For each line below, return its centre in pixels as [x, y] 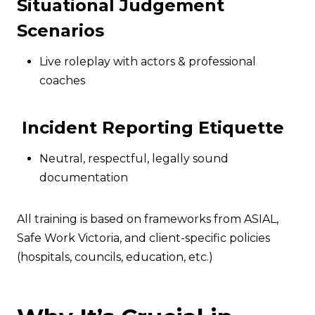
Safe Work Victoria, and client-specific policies [143, 238]
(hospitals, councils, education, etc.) [115, 257]
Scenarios [60, 31]
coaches [62, 81]
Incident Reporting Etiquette [153, 128]
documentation [84, 178]
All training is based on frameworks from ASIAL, [148, 219]
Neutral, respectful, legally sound [134, 159]
